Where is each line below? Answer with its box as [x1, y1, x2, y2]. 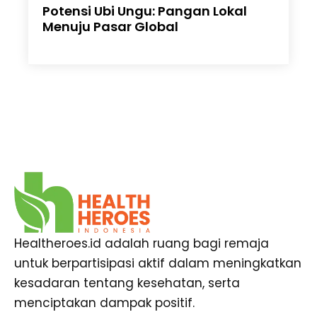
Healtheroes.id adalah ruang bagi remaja [14, 234, 269, 252]
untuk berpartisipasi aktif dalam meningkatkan [14, 254, 301, 272]
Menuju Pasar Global [42, 18, 178, 36]
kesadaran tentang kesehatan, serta [14, 274, 240, 292]
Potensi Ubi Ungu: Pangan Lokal [42, 2, 247, 21]
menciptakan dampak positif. [14, 294, 195, 311]
